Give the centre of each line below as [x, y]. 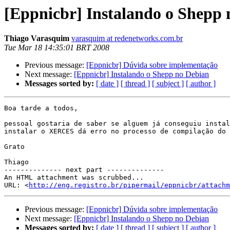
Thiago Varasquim [37, 39]
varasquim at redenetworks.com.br [127, 39]
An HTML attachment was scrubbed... [74, 178]
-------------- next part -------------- [84, 170]
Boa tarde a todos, [43, 108]
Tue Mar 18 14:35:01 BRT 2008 [57, 48]
